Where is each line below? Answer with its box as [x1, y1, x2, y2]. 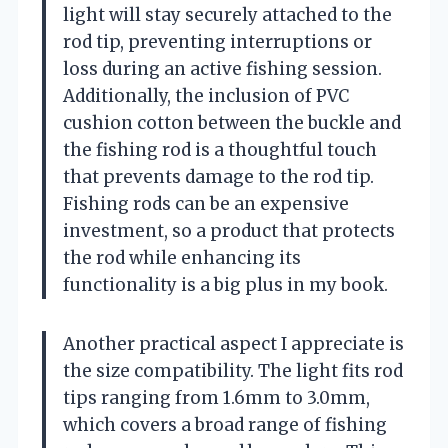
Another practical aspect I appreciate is [63, 332, 404, 355]
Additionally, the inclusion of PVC [63, 84, 349, 107]
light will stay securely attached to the [63, 3, 392, 26]
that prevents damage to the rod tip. [63, 165, 374, 188]
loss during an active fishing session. [63, 57, 382, 80]
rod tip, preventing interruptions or [63, 30, 372, 53]
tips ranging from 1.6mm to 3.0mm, [63, 386, 370, 409]
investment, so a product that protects [63, 219, 395, 242]
